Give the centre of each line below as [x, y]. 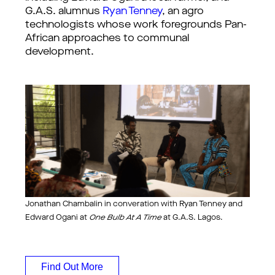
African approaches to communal [107, 39]
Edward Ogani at [57, 218]
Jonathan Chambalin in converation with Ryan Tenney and [134, 204]
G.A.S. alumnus [64, 12]
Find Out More [72, 267]
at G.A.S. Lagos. [192, 218]
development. [60, 52]
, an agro [183, 12]
